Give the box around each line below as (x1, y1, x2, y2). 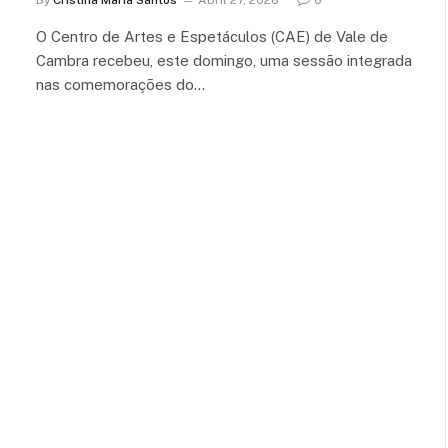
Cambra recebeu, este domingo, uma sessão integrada (36, 51, 412, 69)
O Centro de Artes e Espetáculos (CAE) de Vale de (36, 27, 388, 45)
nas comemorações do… (36, 75, 205, 93)
